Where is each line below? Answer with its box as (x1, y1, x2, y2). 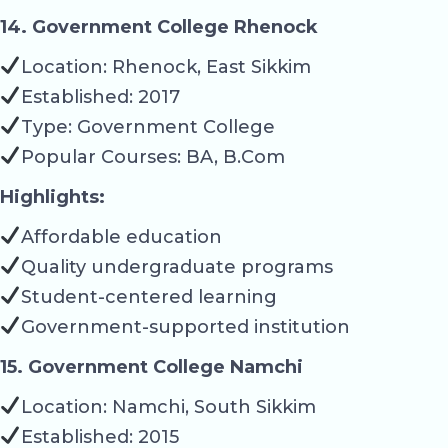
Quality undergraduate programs (20, 255, 333, 278)
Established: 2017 (20, 85, 180, 108)
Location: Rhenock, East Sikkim (20, 55, 311, 78)
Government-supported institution (20, 315, 350, 338)
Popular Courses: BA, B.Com (20, 145, 285, 168)
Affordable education (20, 225, 222, 248)
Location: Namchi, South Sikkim (20, 395, 316, 418)
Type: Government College (20, 115, 275, 138)
